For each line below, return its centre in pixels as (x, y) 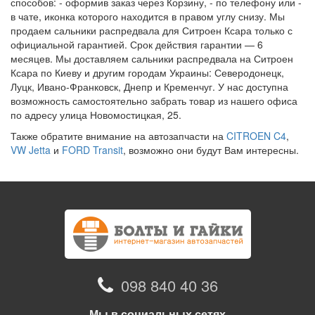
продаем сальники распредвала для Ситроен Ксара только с (152, 30)
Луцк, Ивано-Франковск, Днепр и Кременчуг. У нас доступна (149, 86)
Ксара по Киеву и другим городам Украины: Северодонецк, (147, 72)
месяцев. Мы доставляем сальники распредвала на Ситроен (152, 58)
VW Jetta (31, 150)
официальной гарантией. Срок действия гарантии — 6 (137, 44)
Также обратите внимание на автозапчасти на (118, 136)
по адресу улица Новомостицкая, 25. (96, 115)
